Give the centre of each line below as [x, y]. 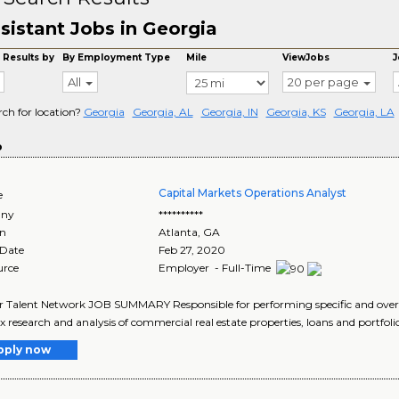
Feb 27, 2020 [192, 250]
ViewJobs [306, 57]
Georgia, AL [163, 112]
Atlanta [179, 232]
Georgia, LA [364, 112]
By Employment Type [117, 57]
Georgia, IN [229, 112]
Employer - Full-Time [216, 268]
